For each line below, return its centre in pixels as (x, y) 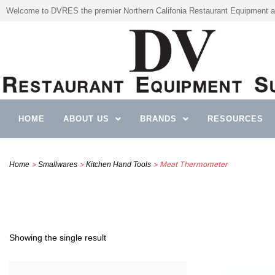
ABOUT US (86, 119)
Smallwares (58, 165)
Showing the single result (58, 237)
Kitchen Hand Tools (118, 165)
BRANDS (158, 119)
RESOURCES (235, 119)
